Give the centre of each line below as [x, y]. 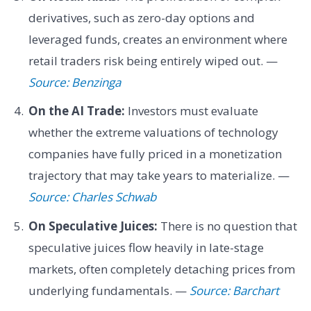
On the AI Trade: [76, 111]
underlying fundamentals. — [109, 290]
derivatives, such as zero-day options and [141, 17]
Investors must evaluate [191, 111]
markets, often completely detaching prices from [161, 269]
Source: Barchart [234, 290]
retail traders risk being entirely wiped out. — [153, 60]
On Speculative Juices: [93, 226]
